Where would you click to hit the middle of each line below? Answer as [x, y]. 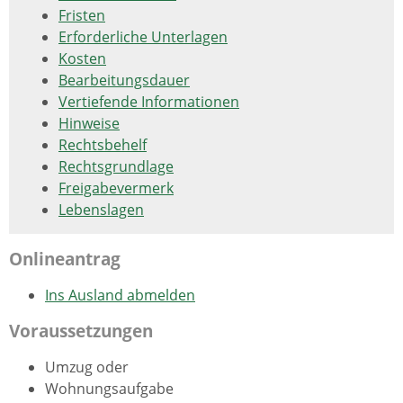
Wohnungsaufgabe [109, 388]
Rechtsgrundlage [116, 167]
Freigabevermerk [116, 188]
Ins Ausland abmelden [120, 295]
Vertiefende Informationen [149, 102]
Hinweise [89, 124]
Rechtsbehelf [103, 145]
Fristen [82, 16]
